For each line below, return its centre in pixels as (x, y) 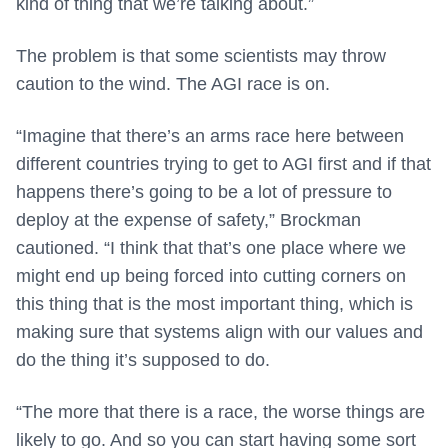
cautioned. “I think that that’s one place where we (211, 248)
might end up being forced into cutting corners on (211, 276)
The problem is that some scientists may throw (201, 56)
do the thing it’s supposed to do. (143, 360)
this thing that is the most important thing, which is (214, 304)
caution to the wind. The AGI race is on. (173, 84)
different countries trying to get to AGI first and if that (223, 164)
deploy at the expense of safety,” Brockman (188, 220)
